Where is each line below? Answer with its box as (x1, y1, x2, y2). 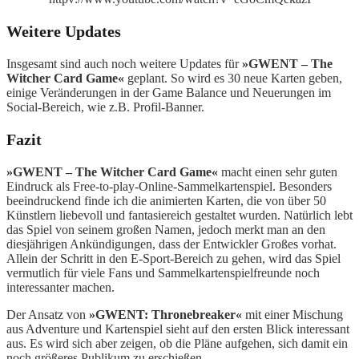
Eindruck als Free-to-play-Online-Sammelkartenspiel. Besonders (6, 179, 332, 193)
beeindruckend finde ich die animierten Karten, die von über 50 (6, 193, 326, 208)
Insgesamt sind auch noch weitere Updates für (6, 56, 242, 71)
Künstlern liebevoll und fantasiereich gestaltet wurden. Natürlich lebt (6, 208, 353, 222)
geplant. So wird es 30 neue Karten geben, (124, 71, 342, 85)
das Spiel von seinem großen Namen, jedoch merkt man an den (6, 222, 325, 236)
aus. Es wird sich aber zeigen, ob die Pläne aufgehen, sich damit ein (6, 336, 348, 350)
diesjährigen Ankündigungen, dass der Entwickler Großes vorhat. (6, 236, 337, 251)
